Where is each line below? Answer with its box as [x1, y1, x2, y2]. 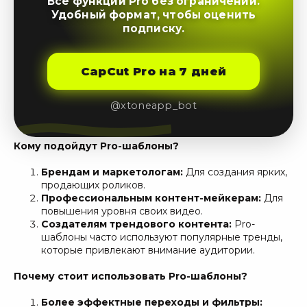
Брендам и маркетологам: [41, 165, 186, 178]
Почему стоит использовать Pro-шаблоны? [14, 269, 247, 282]
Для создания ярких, [186, 165, 287, 178]
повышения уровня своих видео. [41, 204, 203, 217]
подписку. [122, 21, 185, 35]
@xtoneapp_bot [110, 99, 197, 112]
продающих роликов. [41, 178, 145, 191]
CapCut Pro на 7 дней [80, 64, 227, 78]
